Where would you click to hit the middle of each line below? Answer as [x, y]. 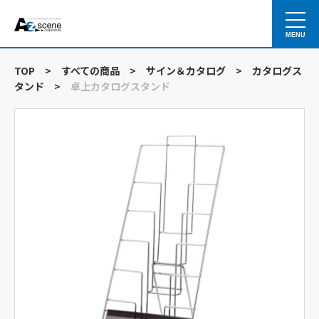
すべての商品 [90, 70]
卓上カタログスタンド [120, 86]
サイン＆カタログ [186, 70]
